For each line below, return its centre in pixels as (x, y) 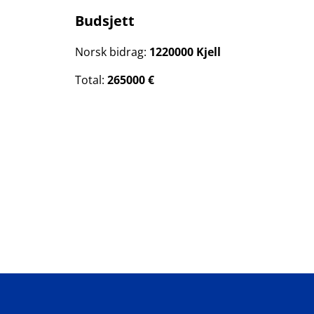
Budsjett (105, 21)
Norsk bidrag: (112, 52)
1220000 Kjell (185, 52)
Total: (91, 80)
